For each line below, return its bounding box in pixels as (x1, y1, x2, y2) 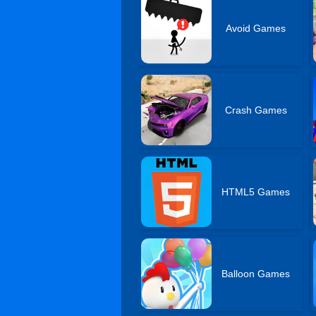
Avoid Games (226, 23, 286, 34)
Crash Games (224, 104, 287, 116)
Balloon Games (221, 268, 291, 279)
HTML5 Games (221, 186, 291, 197)
